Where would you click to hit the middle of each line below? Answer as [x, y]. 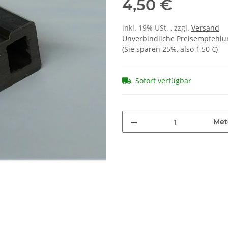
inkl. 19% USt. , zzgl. [157, 28]
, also [186, 49]
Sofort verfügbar [163, 81]
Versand [205, 28]
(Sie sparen [142, 49]
